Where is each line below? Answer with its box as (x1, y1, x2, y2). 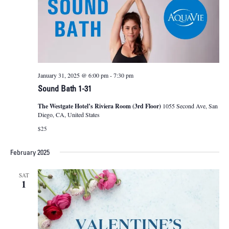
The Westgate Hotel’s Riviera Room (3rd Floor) (37, 102, 163, 111)
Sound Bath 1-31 (37, 85, 91, 94)
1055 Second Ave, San (162, 102, 218, 110)
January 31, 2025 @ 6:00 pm (37, 71, 108, 80)
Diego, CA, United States (37, 110, 100, 119)
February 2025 (10, 149, 50, 157)
